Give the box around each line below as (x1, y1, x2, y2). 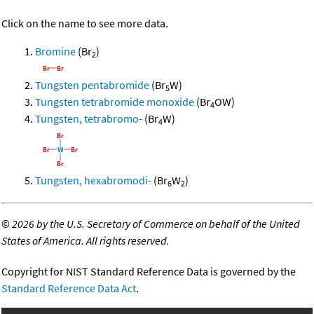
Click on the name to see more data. (1, 16, 168, 31)
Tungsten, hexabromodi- (35, 173, 151, 188)
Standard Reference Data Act (1, 281, 136, 296)
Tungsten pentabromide (35, 78, 149, 93)
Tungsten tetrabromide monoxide (35, 95, 194, 109)
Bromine (35, 44, 76, 59)
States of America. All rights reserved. (1, 233, 170, 248)
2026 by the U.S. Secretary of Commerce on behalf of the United (12, 217, 300, 231)
